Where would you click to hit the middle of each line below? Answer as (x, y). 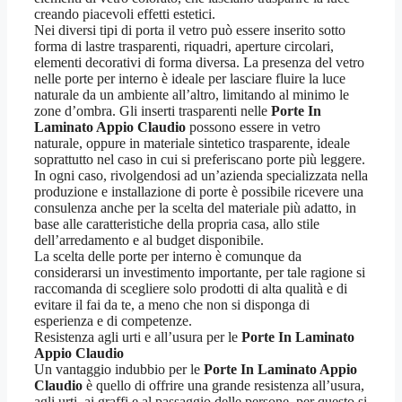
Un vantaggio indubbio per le (119, 370)
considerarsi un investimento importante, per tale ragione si (200, 273)
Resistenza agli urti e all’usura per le (138, 337)
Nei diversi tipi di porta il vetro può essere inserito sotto (190, 31)
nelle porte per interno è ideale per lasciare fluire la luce (190, 79)
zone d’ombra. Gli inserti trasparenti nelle (153, 111)
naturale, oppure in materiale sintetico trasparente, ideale (192, 144)
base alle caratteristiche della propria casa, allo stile (177, 224)
